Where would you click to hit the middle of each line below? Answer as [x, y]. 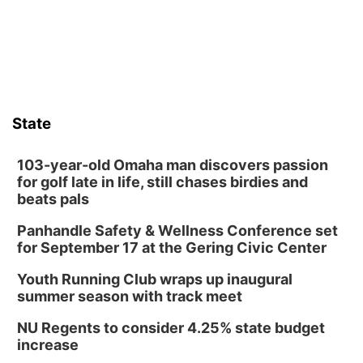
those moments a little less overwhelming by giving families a [178, 9]
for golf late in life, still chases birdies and [162, 182]
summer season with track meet [130, 296]
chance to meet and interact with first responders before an [175, 26]
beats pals [53, 199]
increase [48, 345]
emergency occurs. [68, 43]
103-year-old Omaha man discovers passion [173, 165]
